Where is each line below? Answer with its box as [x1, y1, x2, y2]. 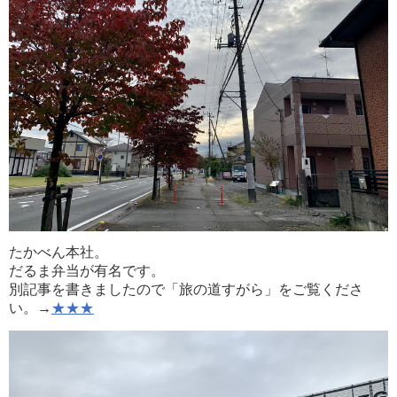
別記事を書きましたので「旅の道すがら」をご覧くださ [9, 281, 363, 297]
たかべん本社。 [9, 244, 108, 260]
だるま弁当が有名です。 [9, 262, 165, 278]
